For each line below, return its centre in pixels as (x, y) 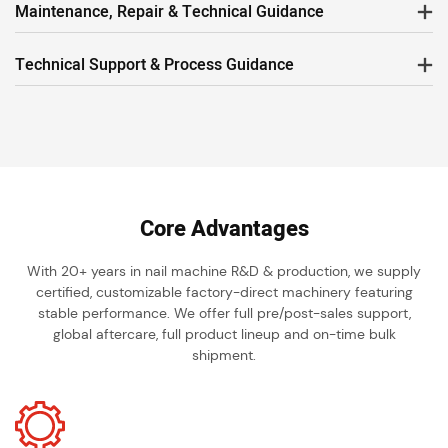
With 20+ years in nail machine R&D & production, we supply (224, 270)
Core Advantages (224, 228)
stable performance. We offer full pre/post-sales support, (224, 312)
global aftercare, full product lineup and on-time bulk (224, 333)
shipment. (224, 354)
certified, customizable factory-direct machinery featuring (224, 291)
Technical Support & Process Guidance (154, 64)
